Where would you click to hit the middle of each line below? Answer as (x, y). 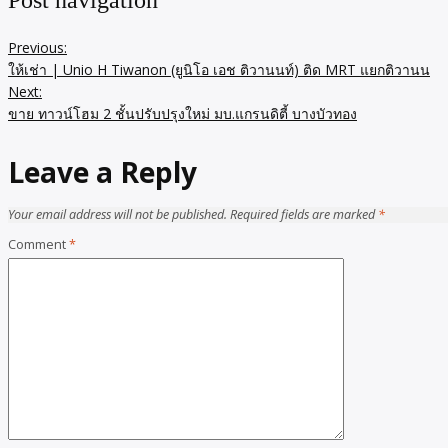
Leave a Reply (102, 172)
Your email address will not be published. (117, 215)
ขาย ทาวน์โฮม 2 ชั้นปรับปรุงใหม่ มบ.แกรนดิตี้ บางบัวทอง (182, 113)
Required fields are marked (304, 215)
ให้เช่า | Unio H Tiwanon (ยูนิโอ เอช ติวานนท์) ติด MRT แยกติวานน (219, 69)
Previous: (37, 47)
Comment (38, 245)
